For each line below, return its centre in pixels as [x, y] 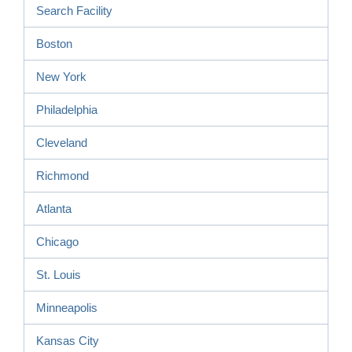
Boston [54, 43]
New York [61, 76]
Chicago [57, 241]
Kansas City [68, 340]
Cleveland [62, 142]
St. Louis [59, 274]
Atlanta [54, 208]
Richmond [62, 175]
